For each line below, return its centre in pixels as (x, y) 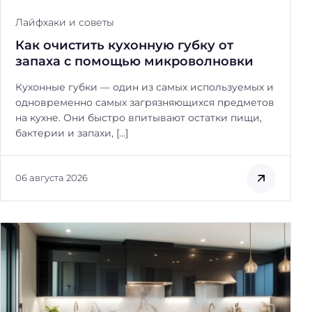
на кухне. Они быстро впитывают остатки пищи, (139, 117)
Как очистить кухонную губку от (124, 45)
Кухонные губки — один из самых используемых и (145, 87)
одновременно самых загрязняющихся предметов (145, 102)
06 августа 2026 (52, 178)
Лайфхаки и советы (65, 22)
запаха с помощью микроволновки (134, 61)
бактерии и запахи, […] (72, 133)
